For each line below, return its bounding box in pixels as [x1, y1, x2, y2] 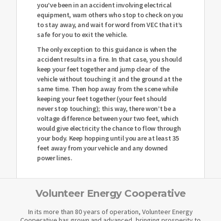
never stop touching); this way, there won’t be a [37, 104, 176, 113]
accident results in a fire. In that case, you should [37, 55, 182, 64]
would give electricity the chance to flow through [37, 124, 181, 133]
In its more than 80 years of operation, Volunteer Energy [28, 207, 193, 217]
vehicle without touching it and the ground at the [37, 74, 182, 84]
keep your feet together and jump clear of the [37, 65, 170, 74]
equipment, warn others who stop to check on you [37, 10, 183, 20]
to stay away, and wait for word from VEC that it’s [37, 20, 183, 30]
